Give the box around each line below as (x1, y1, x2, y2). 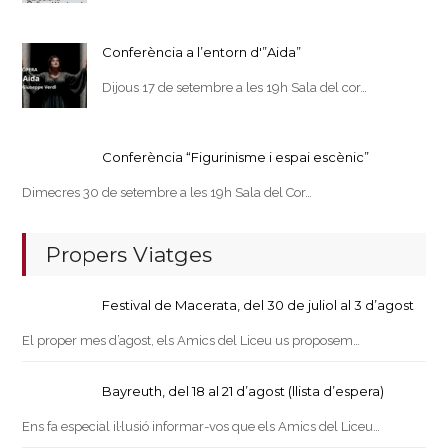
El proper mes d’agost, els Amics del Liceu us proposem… (22, 333, 361, 349)
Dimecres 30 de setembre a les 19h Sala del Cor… (22, 185, 313, 201)
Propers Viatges (46, 242, 213, 268)
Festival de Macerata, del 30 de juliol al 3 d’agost (102, 297, 415, 314)
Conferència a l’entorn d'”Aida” (102, 44, 302, 61)
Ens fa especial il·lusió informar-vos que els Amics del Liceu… (22, 419, 381, 435)
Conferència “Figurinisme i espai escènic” (102, 149, 370, 166)
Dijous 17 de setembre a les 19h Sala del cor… (102, 80, 368, 96)
